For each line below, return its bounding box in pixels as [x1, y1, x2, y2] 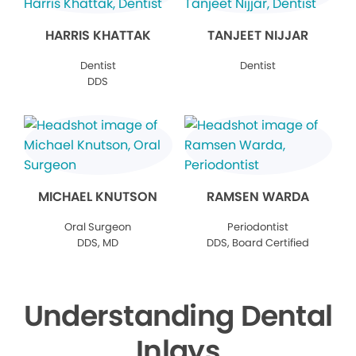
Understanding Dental [23, 296, 333, 337]
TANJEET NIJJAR [207, 26, 309, 45]
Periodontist [227, 219, 289, 235]
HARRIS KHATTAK [44, 26, 151, 45]
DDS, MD [77, 235, 119, 251]
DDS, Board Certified [207, 235, 310, 251]
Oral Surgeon [64, 219, 132, 235]
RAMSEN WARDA [207, 188, 310, 207]
